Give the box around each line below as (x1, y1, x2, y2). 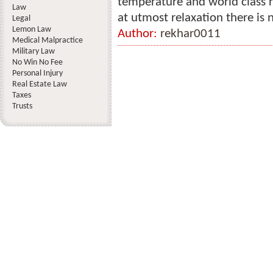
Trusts (12, 102, 32, 111)
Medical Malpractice (12, 36, 83, 45)
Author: (118, 27, 160, 40)
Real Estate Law (12, 80, 67, 89)
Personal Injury (12, 69, 63, 78)
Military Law (12, 47, 55, 56)
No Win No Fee (12, 58, 63, 67)
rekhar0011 (160, 27, 221, 40)
